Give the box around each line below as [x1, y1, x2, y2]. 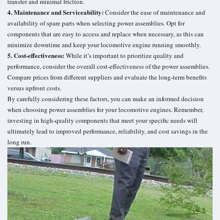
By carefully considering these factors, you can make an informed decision [7, 94, 204, 104]
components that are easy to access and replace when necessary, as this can [7, 29, 204, 39]
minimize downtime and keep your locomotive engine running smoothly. [7, 40, 201, 50]
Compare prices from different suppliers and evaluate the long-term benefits [7, 73, 207, 82]
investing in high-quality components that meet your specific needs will [7, 116, 197, 125]
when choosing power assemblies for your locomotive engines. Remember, [7, 105, 203, 114]
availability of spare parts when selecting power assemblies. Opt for [7, 19, 185, 28]
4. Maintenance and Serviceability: [7, 7, 104, 17]
